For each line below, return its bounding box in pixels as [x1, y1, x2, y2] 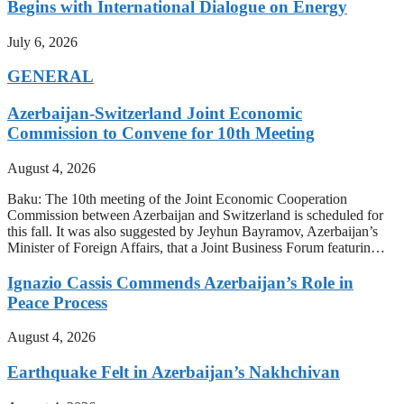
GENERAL [7, 67, 94, 87]
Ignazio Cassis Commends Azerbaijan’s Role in [7, 272, 353, 292]
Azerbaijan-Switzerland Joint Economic [7, 104, 302, 124]
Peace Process [7, 292, 107, 312]
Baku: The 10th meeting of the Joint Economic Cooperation [7, 190, 347, 207]
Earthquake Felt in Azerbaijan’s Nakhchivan [7, 362, 340, 381]
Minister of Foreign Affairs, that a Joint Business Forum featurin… [7, 239, 385, 255]
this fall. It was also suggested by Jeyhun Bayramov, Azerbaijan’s [7, 223, 378, 239]
